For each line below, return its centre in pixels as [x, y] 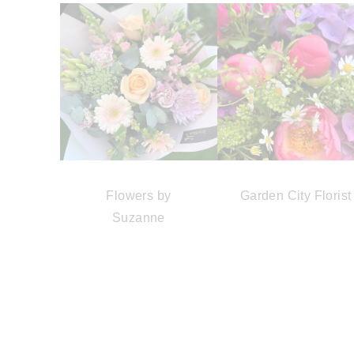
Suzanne [138, 217]
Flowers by [139, 195]
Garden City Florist [296, 195]
